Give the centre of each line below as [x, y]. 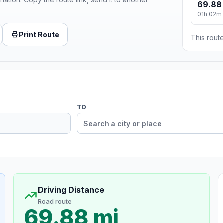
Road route [55, 201]
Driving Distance [71, 190]
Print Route [39, 34]
